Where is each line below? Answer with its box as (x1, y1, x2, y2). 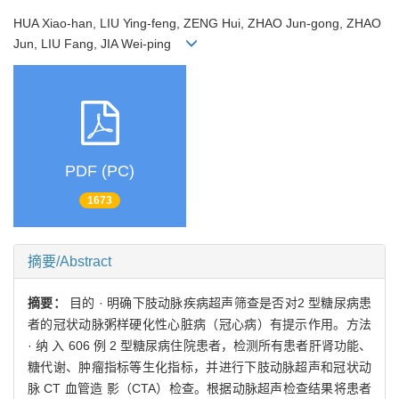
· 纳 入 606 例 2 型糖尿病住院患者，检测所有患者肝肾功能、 (28, 338, 371, 353)
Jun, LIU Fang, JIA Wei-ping (13, 36, 185, 51)
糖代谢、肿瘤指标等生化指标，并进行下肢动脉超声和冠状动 (28, 359, 371, 374)
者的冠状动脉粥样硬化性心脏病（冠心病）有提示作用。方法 (28, 316, 371, 331)
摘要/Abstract (28, 253, 111, 269)
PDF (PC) (65, 162, 134, 181)
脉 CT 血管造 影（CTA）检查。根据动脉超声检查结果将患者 (28, 380, 371, 395)
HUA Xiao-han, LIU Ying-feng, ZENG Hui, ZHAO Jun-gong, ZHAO (13, 15, 381, 30)
